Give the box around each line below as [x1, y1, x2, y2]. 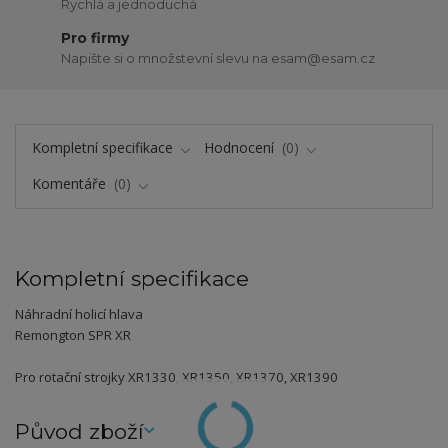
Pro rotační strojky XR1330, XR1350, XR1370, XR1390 [15, 368, 338, 387]
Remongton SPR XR [15, 326, 131, 345]
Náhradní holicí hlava [15, 305, 143, 324]
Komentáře [31, 174, 110, 194]
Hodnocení [204, 137, 278, 157]
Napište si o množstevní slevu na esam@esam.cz [61, 49, 376, 66]
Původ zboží [15, 418, 144, 444]
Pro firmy [61, 29, 130, 48]
